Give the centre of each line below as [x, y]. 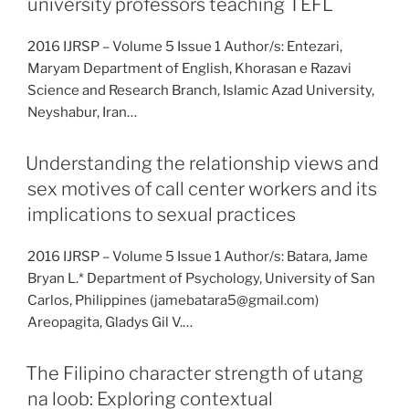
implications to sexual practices [162, 215]
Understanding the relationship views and [202, 163]
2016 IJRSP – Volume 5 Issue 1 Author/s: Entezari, [185, 47]
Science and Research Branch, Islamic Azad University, [201, 90]
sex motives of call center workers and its [202, 189]
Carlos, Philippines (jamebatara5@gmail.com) [173, 300]
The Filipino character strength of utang [194, 373]
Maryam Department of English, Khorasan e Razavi [189, 68]
